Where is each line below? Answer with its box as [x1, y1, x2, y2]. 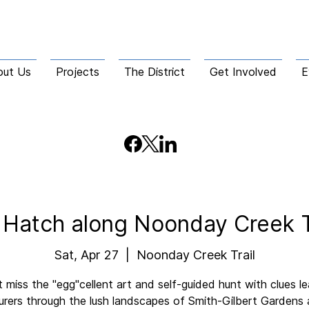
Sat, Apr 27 [54, 247, 119, 262]
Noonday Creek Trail [136, 247, 255, 262]
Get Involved [210, 65, 277, 79]
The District [124, 65, 185, 79]
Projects [56, 65, 99, 79]
